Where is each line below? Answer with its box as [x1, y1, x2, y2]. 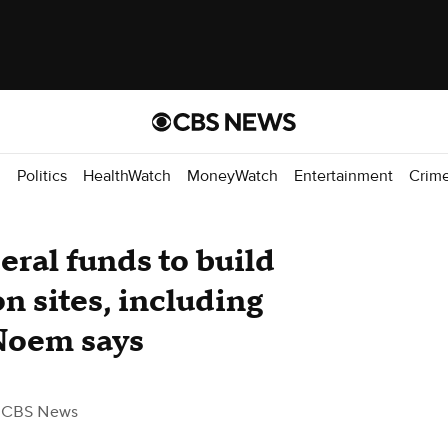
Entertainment [294, 165, 393, 186]
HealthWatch [83, 165, 171, 186]
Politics [17, 165, 67, 186]
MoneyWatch [187, 165, 278, 186]
